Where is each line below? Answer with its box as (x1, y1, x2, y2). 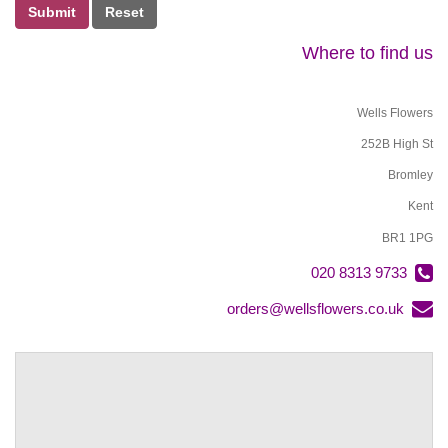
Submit (28, 4, 76, 21)
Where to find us (302, 43, 433, 64)
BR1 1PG (382, 230, 433, 245)
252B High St (361, 136, 433, 151)
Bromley (388, 168, 433, 183)
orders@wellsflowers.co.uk (227, 299, 404, 317)
